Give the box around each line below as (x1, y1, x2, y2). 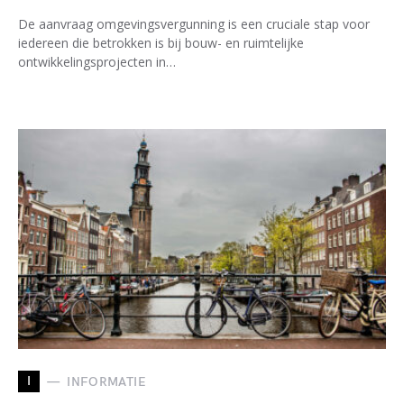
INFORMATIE (67, 373, 146, 390)
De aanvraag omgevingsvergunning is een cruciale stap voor (18, 15, 370, 32)
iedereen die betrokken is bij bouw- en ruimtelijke (18, 34, 304, 51)
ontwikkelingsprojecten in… (18, 53, 176, 70)
